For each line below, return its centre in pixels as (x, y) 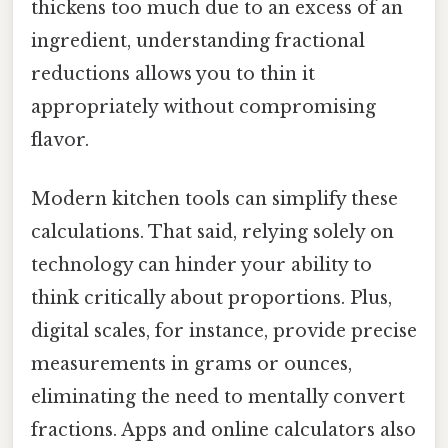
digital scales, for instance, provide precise (224, 330)
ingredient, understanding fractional (198, 40)
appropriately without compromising (203, 106)
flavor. (60, 139)
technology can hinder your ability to (201, 264)
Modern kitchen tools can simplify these (214, 198)
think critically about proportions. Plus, (211, 297)
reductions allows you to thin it (173, 73)
